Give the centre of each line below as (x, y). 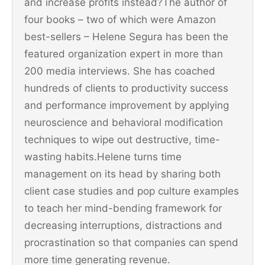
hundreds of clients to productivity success (126, 88)
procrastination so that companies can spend (131, 242)
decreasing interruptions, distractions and (123, 225)
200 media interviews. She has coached (120, 71)
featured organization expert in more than (124, 54)
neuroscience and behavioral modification (124, 122)
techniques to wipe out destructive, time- (122, 139)
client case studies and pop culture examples (132, 191)
